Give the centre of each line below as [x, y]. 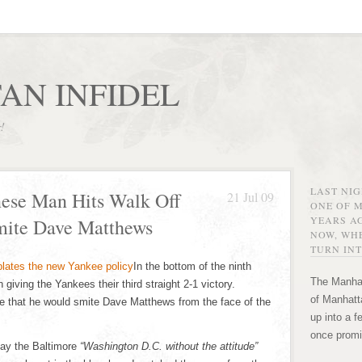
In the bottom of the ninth [192, 266]
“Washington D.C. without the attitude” [169, 346]
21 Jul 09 [250, 197]
